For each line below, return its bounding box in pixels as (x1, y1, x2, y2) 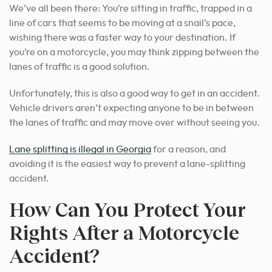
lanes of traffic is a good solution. (9, 61, 150, 72)
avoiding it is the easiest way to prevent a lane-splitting (9, 158, 245, 169)
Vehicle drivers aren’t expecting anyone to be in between (9, 103, 254, 113)
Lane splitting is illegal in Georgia (9, 144, 151, 154)
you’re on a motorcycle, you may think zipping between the (9, 47, 259, 57)
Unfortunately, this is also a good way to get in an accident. (9, 88, 260, 98)
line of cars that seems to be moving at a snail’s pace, (9, 18, 236, 28)
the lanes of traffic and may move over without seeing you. (9, 117, 260, 127)
